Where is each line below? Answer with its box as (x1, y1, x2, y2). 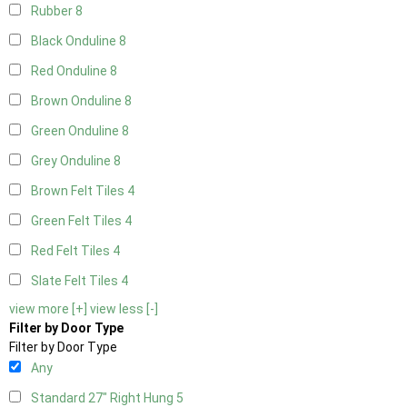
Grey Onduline (31, 154, 114, 169)
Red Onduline (31, 64, 110, 79)
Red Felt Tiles (31, 243, 113, 259)
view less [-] (90, 302, 158, 317)
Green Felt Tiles (31, 213, 124, 229)
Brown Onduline (31, 94, 124, 109)
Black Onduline (31, 34, 119, 49)
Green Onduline (31, 124, 122, 139)
